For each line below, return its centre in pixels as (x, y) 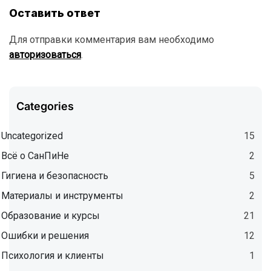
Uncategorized (32, 136)
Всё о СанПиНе (35, 156)
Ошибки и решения (45, 236)
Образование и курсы (51, 216)
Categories (45, 106)
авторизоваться (45, 55)
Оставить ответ (55, 13)
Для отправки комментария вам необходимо (112, 40)
